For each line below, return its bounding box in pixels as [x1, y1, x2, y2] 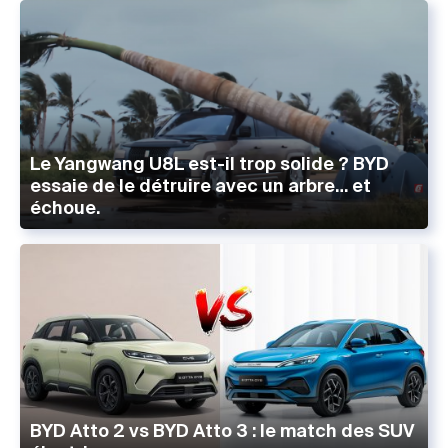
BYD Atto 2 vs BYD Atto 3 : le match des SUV [30, 419, 414, 441]
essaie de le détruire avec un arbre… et [30, 175, 371, 197]
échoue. [30, 197, 100, 219]
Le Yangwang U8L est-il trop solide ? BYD [30, 153, 389, 175]
